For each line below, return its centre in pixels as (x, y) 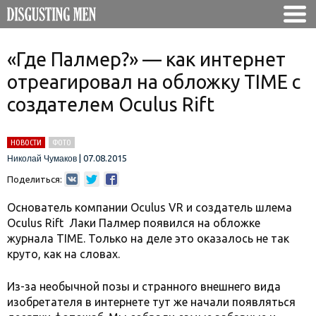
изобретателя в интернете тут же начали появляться (151, 302)
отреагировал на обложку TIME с (154, 82)
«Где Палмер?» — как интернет (146, 59)
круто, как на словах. (63, 254)
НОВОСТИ (26, 142)
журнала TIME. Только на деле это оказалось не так (148, 238)
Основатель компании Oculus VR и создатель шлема (150, 207)
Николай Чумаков (42, 159)
